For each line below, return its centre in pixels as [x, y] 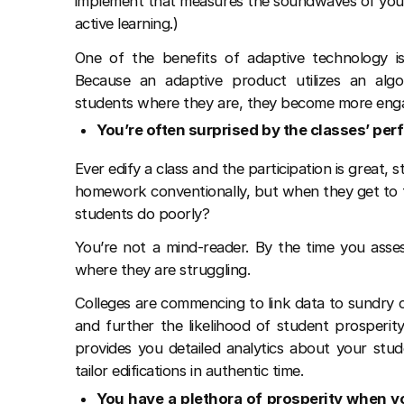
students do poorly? [142, 214]
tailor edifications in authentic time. [189, 371]
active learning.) [126, 24]
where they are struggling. [162, 270]
